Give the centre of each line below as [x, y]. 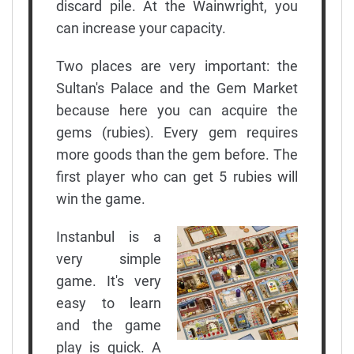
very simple [109, 258]
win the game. [101, 198]
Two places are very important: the [177, 66]
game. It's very [109, 281]
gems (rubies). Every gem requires [177, 132]
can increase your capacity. [141, 28]
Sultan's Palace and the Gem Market [177, 88]
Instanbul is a [109, 236]
